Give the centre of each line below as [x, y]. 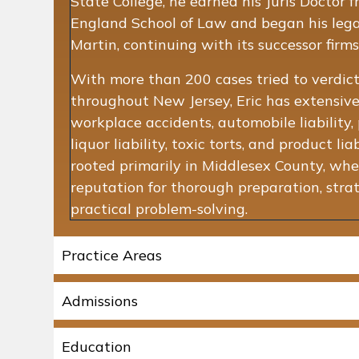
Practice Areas [112, 255]
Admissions [100, 301]
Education [97, 346]
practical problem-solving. [159, 208]
